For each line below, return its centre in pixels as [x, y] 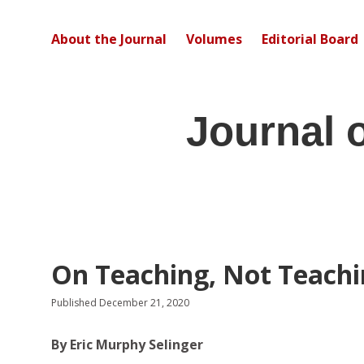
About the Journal [109, 39]
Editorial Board [310, 39]
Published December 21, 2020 [120, 303]
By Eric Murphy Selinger [127, 344]
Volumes [214, 39]
